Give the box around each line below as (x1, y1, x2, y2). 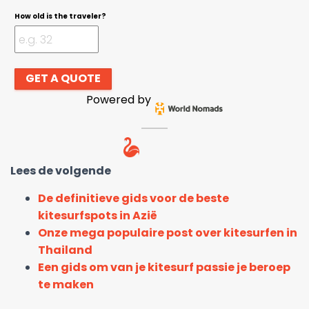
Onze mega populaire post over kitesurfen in (38, 225, 297, 241)
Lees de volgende (10, 163, 111, 179)
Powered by (86, 91, 151, 108)
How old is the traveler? (14, 11, 107, 22)
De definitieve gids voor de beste (38, 190, 229, 207)
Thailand (38, 242, 92, 259)
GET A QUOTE (26, 70, 101, 87)
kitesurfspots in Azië (38, 208, 157, 224)
